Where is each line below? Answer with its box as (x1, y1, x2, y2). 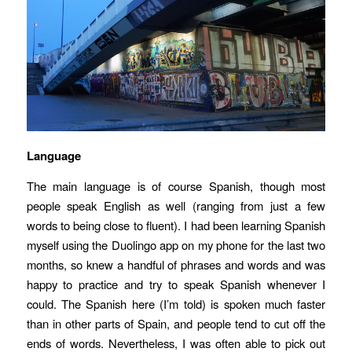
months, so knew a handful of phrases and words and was (26, 255, 326, 273)
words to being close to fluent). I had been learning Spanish (26, 216, 326, 233)
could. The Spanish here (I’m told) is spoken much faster (26, 295, 326, 312)
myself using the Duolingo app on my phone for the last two (26, 236, 326, 253)
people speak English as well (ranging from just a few (26, 196, 326, 214)
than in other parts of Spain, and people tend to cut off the (26, 314, 326, 332)
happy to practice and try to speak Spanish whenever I (26, 275, 326, 292)
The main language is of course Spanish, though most (26, 177, 326, 194)
